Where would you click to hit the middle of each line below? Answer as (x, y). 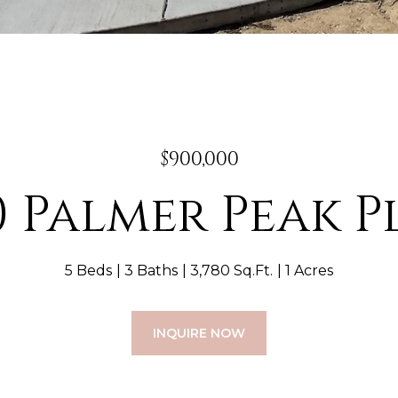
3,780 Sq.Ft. (231, 271)
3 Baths (151, 271)
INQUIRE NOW (199, 333)
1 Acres (309, 271)
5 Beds (88, 271)
